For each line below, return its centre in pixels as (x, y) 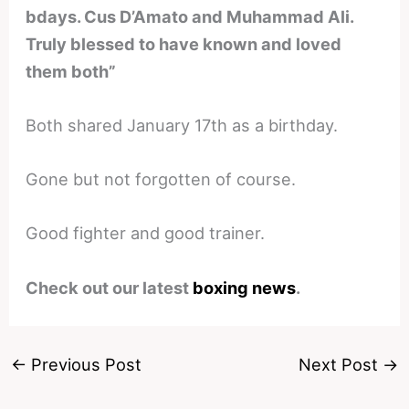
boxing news (245, 287)
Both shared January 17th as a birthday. (182, 126)
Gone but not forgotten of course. (161, 179)
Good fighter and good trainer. (146, 233)
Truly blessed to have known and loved (184, 43)
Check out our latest (110, 287)
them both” (71, 71)
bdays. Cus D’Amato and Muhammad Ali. (190, 16)
